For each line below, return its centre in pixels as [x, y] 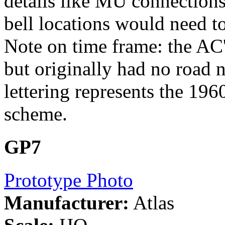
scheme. [36, 114]
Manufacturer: [67, 203]
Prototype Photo [69, 180]
